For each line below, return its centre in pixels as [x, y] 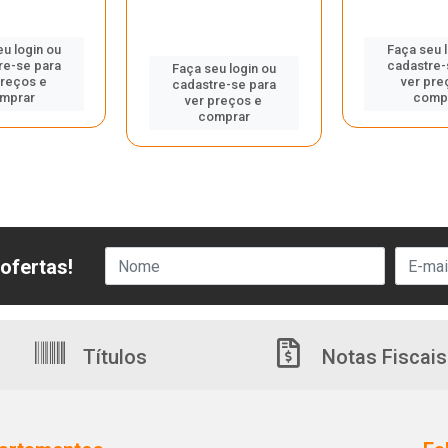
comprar [223, 116]
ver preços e [224, 100]
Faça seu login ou [223, 68]
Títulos [112, 357]
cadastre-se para [223, 84]
